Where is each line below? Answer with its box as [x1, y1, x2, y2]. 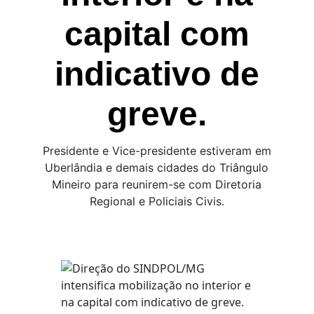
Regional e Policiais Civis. [89, 194, 224, 208]
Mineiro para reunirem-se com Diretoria [52, 177, 262, 191]
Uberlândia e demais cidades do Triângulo [45, 161, 269, 175]
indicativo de [54, 55, 259, 93]
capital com [64, 15, 250, 53]
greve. [107, 95, 207, 132]
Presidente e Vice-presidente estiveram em [42, 144, 271, 158]
